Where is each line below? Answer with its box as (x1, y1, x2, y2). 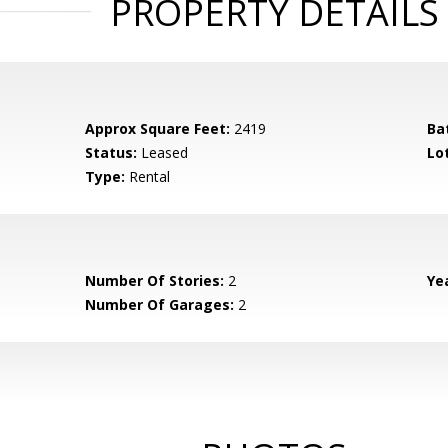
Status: (85, 143, 138, 162)
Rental (125, 167, 171, 186)
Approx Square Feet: (85, 119, 231, 138)
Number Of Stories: (85, 271, 225, 290)
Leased (137, 143, 189, 162)
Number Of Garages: (85, 295, 235, 314)
